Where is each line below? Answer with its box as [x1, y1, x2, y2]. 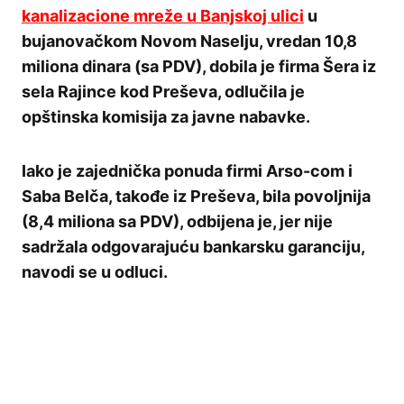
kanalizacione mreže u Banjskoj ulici [22, 6, 304, 26]
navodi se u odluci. [22, 262, 168, 282]
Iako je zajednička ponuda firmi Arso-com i [22, 161, 353, 181]
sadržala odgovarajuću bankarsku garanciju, [22, 237, 364, 257]
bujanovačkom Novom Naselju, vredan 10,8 [22, 32, 357, 51]
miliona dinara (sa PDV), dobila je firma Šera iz [22, 57, 376, 77]
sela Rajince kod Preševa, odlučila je [22, 82, 305, 102]
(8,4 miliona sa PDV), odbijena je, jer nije [22, 212, 333, 232]
